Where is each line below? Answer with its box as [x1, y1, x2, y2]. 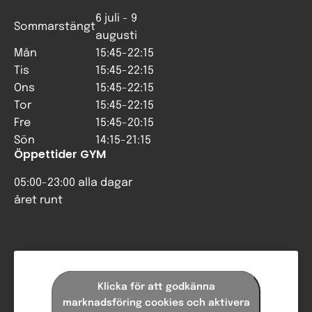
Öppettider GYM [14, 146, 106, 162]
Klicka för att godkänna [97, 281, 215, 292]
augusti [95, 30, 137, 42]
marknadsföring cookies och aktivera [62, 297, 250, 308]
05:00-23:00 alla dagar [14, 177, 132, 189]
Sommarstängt [14, 21, 95, 33]
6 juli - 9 [95, 13, 137, 24]
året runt [14, 194, 63, 206]
